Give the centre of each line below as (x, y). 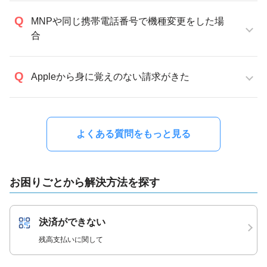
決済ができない (72, 222)
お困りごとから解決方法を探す (85, 182)
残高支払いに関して (71, 240)
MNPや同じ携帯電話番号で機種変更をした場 (128, 21)
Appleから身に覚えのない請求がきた (110, 77)
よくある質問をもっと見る (133, 134)
